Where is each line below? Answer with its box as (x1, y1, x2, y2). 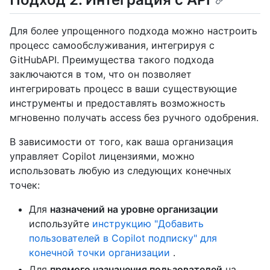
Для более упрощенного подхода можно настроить (10, 25, 257, 37)
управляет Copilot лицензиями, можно (10, 150, 195, 163)
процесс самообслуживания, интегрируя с (10, 39, 215, 52)
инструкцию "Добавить (92, 218, 204, 230)
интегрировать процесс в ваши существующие (10, 83, 237, 95)
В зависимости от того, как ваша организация (10, 136, 233, 148)
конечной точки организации (29, 246, 170, 259)
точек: (10, 179, 40, 192)
